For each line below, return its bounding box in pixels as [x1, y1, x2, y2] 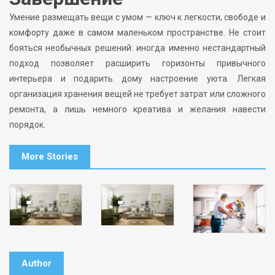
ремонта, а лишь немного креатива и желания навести [9, 104, 266, 115]
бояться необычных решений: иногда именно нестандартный [9, 43, 266, 53]
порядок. [9, 120, 45, 130]
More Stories [21, 151, 78, 163]
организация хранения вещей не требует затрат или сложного [9, 89, 266, 99]
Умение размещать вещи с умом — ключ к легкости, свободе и [9, 12, 266, 23]
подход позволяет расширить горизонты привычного [9, 58, 266, 69]
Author [21, 258, 52, 269]
